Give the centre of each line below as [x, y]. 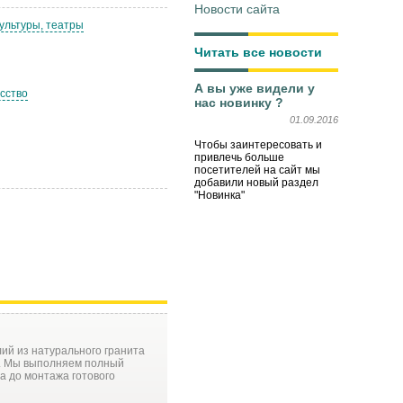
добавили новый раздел [256, 182]
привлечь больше [239, 157]
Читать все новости [258, 52]
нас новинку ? [239, 102]
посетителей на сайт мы [257, 170]
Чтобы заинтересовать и [258, 144]
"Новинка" [219, 195]
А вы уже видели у [255, 88]
